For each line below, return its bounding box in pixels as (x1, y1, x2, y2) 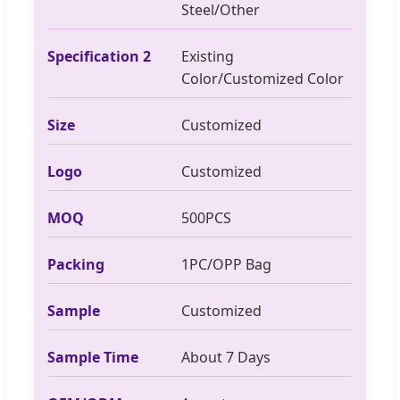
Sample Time (47, 346, 138, 367)
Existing (181, 46, 234, 66)
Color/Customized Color (181, 68, 344, 88)
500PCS (181, 207, 231, 228)
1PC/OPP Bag (181, 254, 271, 274)
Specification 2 (47, 46, 151, 66)
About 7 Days (181, 346, 271, 367)
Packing (47, 254, 104, 274)
